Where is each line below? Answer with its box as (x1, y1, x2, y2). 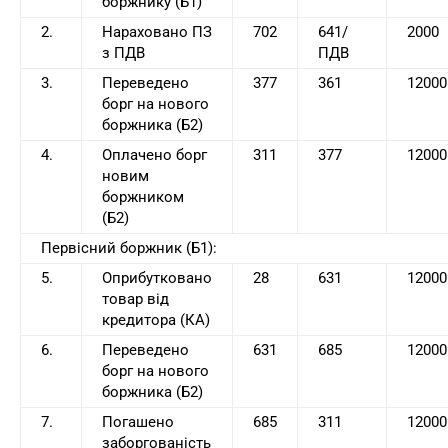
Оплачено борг (102, 146, 207, 165)
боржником (102, 188, 184, 207)
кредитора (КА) (102, 311, 210, 330)
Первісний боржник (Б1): (41, 239, 217, 258)
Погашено (102, 413, 174, 432)
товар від (102, 290, 169, 309)
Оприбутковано (102, 269, 212, 288)
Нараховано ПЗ (102, 23, 212, 42)
